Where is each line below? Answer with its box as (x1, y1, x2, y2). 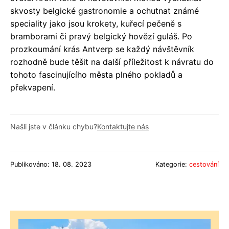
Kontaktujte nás (97, 122, 149, 131)
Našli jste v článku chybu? (10, 122, 97, 131)
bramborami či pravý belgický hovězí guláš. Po (10, 31, 192, 41)
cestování (189, 160, 219, 168)
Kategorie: (155, 160, 189, 168)
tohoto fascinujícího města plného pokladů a (10, 69, 182, 80)
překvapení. (10, 82, 55, 93)
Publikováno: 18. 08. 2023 (10, 160, 91, 168)
